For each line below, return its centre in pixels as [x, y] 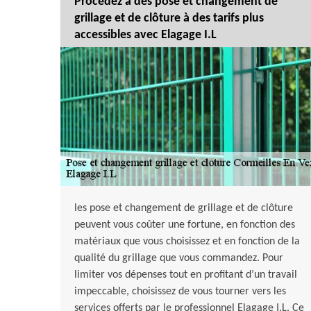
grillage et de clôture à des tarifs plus [169, 19]
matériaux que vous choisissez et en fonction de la [187, 242]
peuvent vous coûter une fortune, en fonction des [185, 225]
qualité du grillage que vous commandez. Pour [179, 259]
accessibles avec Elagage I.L [145, 35]
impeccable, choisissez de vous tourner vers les [180, 292]
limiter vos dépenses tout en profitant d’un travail [186, 275]
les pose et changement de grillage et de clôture [184, 209]
